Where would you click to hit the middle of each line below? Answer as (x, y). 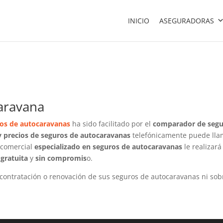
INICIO (139, 21)
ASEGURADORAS (187, 21)
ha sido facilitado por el (111, 124)
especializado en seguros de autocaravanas (109, 147)
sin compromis (61, 158)
